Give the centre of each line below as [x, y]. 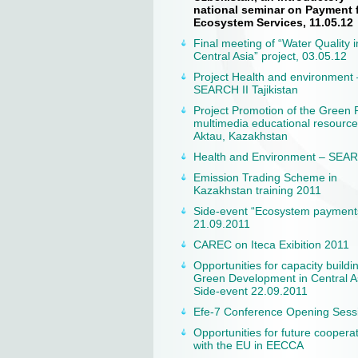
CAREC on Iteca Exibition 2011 [271, 245]
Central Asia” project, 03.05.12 [270, 56]
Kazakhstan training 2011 [257, 190]
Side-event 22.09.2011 [251, 291]
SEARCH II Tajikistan [246, 89]
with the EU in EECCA [249, 345]
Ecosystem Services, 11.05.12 [273, 22]
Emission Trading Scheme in [265, 177]
